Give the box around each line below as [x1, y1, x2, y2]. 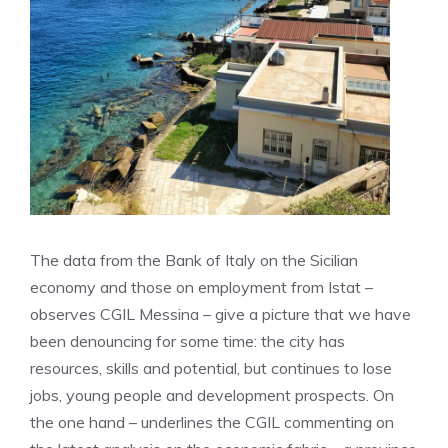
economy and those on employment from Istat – [30, 277, 373, 297]
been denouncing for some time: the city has [30, 331, 345, 351]
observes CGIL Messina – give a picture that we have [30, 304, 411, 324]
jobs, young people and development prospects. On [30, 385, 394, 405]
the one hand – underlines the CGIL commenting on [30, 412, 394, 432]
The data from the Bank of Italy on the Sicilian [30, 250, 358, 270]
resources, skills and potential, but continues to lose [30, 358, 392, 378]
